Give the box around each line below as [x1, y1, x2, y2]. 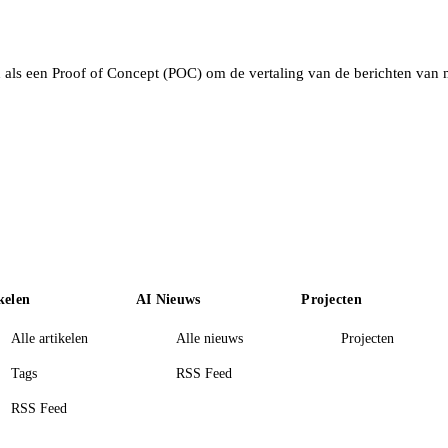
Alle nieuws [175, 330, 243, 346]
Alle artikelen [10, 330, 88, 346]
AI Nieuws [135, 291, 201, 307]
